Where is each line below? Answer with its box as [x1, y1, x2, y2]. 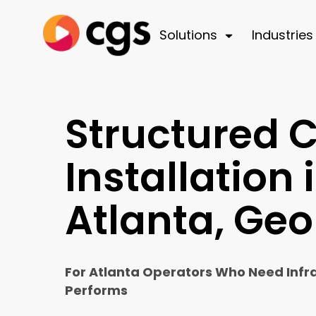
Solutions [159, 25, 217, 44]
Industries [251, 25, 313, 44]
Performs [65, 281, 128, 299]
